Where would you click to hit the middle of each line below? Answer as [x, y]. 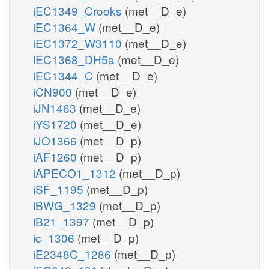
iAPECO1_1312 [76, 172]
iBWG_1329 [66, 205]
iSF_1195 [60, 189]
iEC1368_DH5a [75, 59]
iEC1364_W [66, 26]
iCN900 [54, 91]
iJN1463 [56, 107]
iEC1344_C [65, 75]
